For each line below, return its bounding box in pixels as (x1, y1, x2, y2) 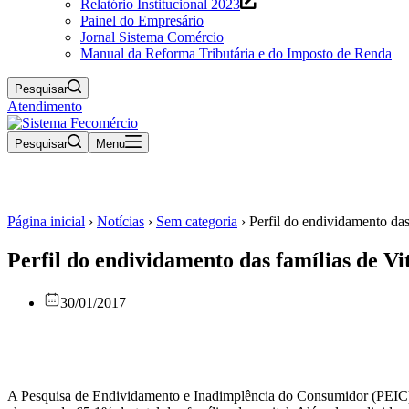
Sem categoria (156, 214, 237, 229)
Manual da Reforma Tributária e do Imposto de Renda (80, 46, 392, 61)
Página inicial (7, 214, 85, 229)
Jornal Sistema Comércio (80, 29, 224, 45)
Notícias (97, 214, 144, 229)
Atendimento (7, 99, 82, 114)
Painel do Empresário (80, 13, 204, 28)
